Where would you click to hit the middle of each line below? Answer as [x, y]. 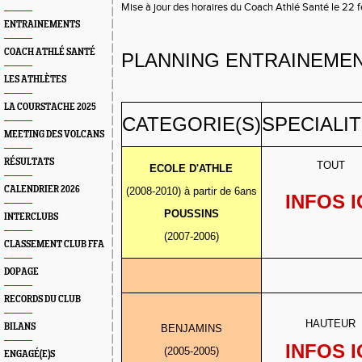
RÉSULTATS [29, 162]
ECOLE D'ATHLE [192, 168]
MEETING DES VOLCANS [54, 135]
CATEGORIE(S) [192, 124]
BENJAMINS [192, 328]
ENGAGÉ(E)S [29, 354]
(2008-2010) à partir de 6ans [192, 191]
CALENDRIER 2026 [42, 189]
